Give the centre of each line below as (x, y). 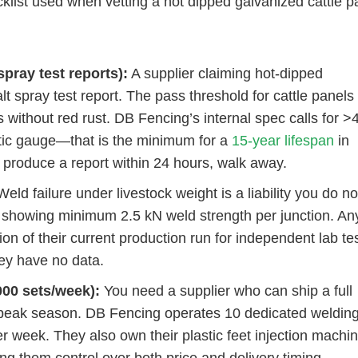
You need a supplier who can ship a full (226, 291)
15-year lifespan (283, 141)
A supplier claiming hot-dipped (225, 74)
